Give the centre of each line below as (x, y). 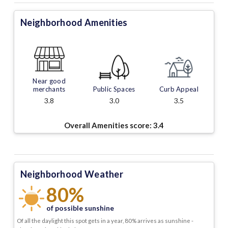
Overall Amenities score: (109, 125)
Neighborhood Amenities (74, 23)
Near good (49, 81)
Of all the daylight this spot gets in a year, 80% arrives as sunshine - (105, 221)
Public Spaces (114, 89)
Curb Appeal (179, 89)
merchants (49, 89)
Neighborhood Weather (72, 174)
